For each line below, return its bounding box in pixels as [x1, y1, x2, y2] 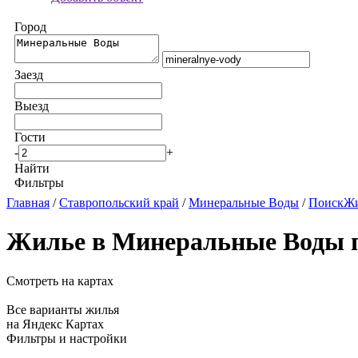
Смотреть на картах [6, 273, 113, 288]
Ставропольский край [59, 196, 179, 209]
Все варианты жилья [6, 302, 119, 316]
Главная [6, 196, 50, 209]
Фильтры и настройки [6, 331, 127, 345]
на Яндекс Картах [6, 316, 104, 331]
